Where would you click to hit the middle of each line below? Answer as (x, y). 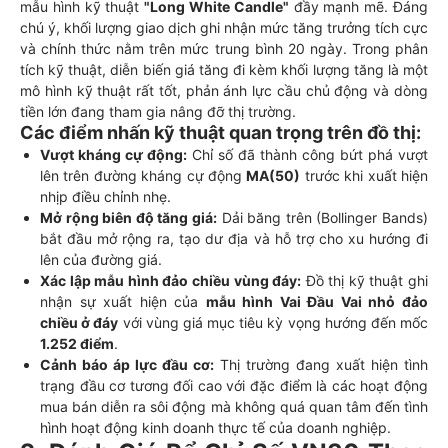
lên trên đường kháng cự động (143, 175)
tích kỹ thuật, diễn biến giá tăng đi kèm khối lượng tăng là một (224, 69)
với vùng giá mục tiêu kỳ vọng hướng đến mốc (273, 322)
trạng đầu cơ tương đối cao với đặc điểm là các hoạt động (234, 385)
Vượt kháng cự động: (113, 154)
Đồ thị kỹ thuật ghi (365, 280)
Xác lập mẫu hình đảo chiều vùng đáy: (171, 280)
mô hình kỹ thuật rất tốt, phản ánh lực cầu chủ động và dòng (224, 90)
